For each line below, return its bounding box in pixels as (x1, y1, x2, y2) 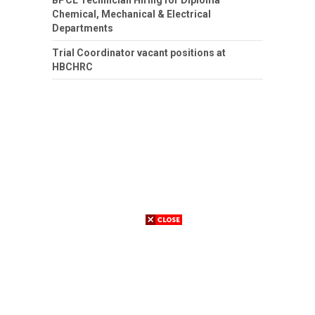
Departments (52, 22, 113, 34)
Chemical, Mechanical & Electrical (52, 8, 211, 20)
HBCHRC (52, 60, 93, 72)
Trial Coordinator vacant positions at (52, 46, 226, 58)
